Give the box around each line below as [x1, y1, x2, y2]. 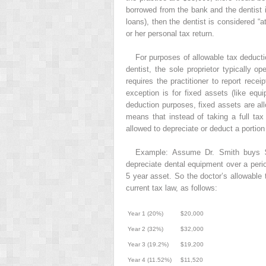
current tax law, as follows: [126, 183, 217, 192]
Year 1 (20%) [128, 210, 163, 217]
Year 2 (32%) [128, 225, 163, 232]
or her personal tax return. [126, 28, 214, 38]
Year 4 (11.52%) [128, 256, 172, 263]
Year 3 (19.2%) [128, 240, 169, 248]
